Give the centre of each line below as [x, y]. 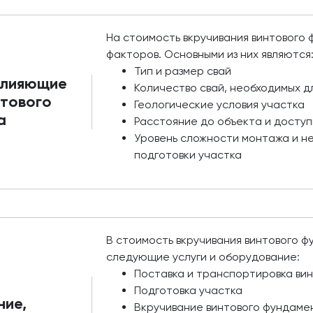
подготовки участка [188, 155]
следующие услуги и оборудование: [203, 257]
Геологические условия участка [220, 104]
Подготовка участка [189, 290]
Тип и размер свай [183, 71]
